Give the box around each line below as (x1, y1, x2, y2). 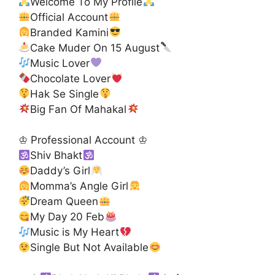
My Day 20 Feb (30, 211, 105, 223)
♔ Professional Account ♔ (18, 134, 147, 147)
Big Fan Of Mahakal (30, 103, 127, 115)
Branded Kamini (30, 26, 109, 39)
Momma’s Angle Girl (30, 180, 129, 193)
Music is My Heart (30, 226, 120, 239)
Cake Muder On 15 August (30, 41, 160, 54)
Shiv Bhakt (30, 149, 83, 162)
